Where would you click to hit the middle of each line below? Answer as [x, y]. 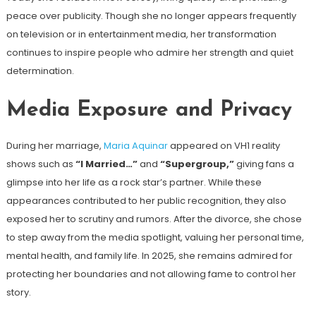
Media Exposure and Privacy [149, 110]
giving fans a [264, 164]
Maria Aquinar [135, 145]
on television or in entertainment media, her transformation [141, 34]
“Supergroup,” [197, 164]
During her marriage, [55, 145]
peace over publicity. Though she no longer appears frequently [151, 16]
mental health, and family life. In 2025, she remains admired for [149, 255]
